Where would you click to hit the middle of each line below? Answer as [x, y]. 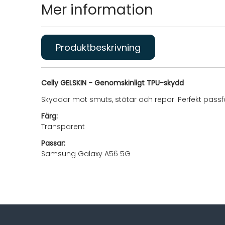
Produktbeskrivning [98, 47]
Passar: [53, 143]
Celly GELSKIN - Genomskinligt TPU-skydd [113, 83]
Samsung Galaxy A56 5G [86, 154]
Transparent [63, 127]
